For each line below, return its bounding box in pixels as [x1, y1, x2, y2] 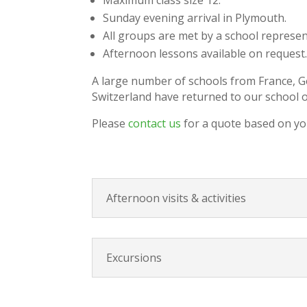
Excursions [106, 250, 162, 266]
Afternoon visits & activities [106, 190, 247, 206]
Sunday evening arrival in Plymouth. [103, 10, 287, 25]
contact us [128, 115, 182, 131]
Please [92, 115, 129, 131]
